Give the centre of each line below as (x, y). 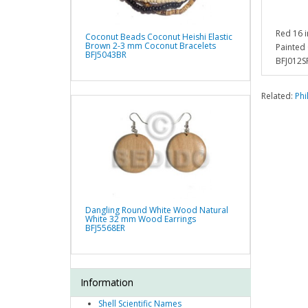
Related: (278, 96)
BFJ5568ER (105, 228)
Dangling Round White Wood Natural (157, 210)
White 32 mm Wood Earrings (141, 219)
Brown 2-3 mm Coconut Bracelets (151, 46)
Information (107, 283)
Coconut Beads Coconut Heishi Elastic (159, 37)
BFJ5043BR (106, 55)
